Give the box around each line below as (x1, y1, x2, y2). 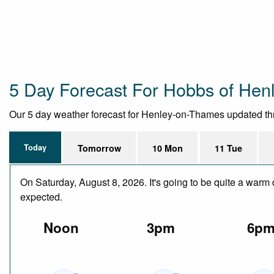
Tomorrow (78, 141, 122, 154)
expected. (20, 189, 62, 204)
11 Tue (214, 141, 242, 154)
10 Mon (152, 141, 183, 154)
